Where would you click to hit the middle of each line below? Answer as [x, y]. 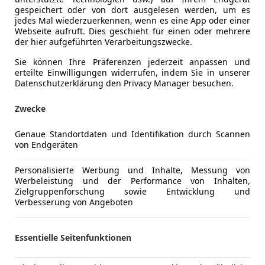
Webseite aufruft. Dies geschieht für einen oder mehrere [132, 31]
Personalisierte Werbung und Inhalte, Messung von [132, 170]
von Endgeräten [46, 144]
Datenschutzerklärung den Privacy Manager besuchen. [124, 83]
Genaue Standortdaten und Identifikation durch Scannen [132, 134]
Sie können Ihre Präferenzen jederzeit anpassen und [132, 62]
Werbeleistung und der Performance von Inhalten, [132, 180]
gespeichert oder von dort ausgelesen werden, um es [132, 9]
